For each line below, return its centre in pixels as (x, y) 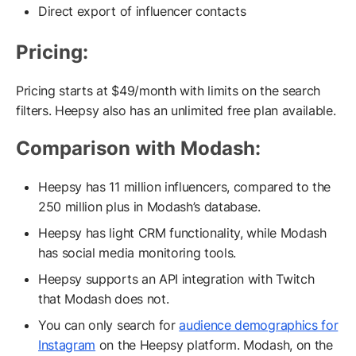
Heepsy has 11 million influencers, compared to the (184, 187)
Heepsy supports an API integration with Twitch (176, 279)
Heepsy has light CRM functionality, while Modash (182, 233)
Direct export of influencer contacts (142, 12)
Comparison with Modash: (138, 149)
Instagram (67, 345)
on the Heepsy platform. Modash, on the (214, 345)
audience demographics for (259, 325)
